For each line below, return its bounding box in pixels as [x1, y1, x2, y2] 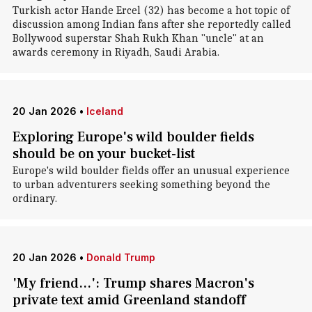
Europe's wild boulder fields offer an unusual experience [12, 164, 290, 177]
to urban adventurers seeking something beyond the [12, 178, 270, 191]
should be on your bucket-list [12, 145, 195, 163]
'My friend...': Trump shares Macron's [12, 274, 254, 292]
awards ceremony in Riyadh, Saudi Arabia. [12, 46, 219, 58]
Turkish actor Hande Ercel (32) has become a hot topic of [12, 4, 290, 17]
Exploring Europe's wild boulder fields [12, 128, 254, 146]
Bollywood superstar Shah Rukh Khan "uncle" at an [12, 32, 264, 45]
